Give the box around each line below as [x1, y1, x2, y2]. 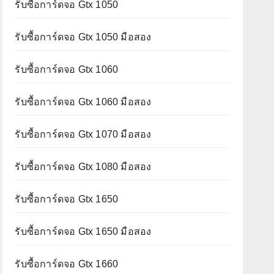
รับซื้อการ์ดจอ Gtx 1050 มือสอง [15, 31, 152, 42]
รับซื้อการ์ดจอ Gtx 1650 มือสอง [15, 226, 152, 237]
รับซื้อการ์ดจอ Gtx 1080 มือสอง [15, 161, 152, 172]
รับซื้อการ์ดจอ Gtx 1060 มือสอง [15, 96, 152, 107]
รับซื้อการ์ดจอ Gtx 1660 [15, 258, 119, 269]
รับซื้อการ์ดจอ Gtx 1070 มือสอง [15, 128, 152, 139]
